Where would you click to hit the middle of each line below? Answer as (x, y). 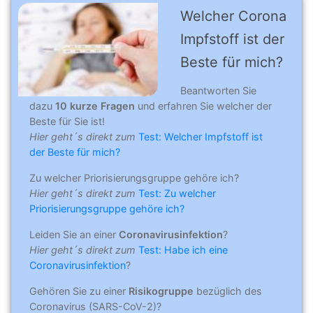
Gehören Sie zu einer (79, 291)
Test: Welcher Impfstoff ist (201, 136)
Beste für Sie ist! (67, 121)
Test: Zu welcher (177, 193)
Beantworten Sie (218, 90)
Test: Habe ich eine (183, 249)
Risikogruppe (161, 291)
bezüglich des (228, 291)
